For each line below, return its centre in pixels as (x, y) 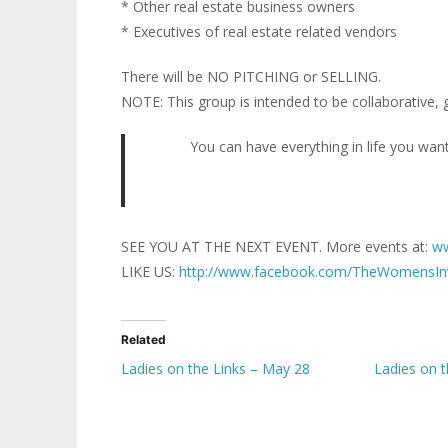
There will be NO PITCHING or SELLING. (250, 76)
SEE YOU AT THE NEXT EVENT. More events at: (276, 246)
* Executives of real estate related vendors (258, 31)
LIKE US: (149, 271)
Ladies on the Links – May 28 (215, 368)
